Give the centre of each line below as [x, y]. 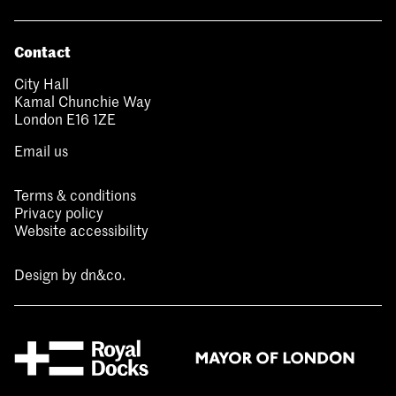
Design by [47, 274]
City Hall [42, 84]
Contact [42, 51]
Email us [41, 151]
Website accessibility [81, 230]
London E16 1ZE [65, 119]
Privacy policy [59, 213]
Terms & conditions [75, 195]
